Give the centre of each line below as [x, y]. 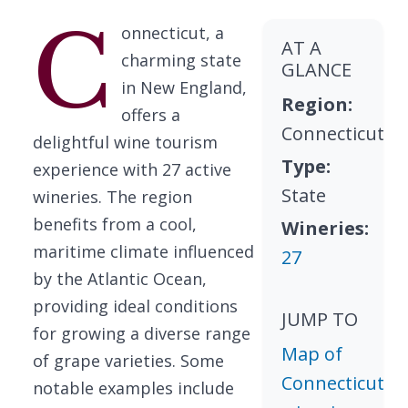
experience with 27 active [132, 169]
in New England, [184, 87]
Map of [312, 354]
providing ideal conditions [135, 306]
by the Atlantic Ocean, [120, 279]
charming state [181, 60]
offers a [150, 115]
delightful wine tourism [125, 142]
